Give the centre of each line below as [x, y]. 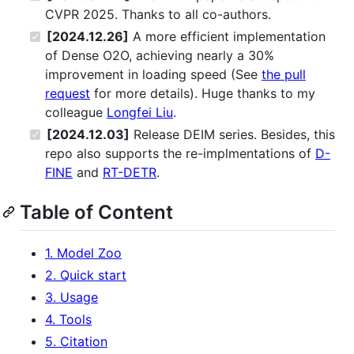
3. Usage [72, 298]
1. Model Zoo [83, 253]
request [68, 94]
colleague [76, 113]
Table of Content [96, 213]
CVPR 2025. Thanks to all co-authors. [158, 15]
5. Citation [76, 342]
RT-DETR [130, 173]
